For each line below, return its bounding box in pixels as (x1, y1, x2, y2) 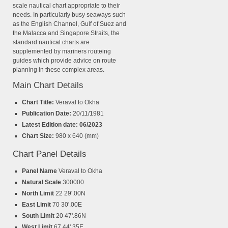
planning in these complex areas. (13, 66, 104, 74)
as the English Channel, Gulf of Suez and (13, 20, 126, 28)
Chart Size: (22, 132, 55, 140)
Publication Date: (22, 110, 73, 118)
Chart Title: (22, 99, 55, 106)
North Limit (22, 190, 55, 197)
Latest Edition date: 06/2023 (22, 121, 102, 129)
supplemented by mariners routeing (13, 48, 111, 55)
